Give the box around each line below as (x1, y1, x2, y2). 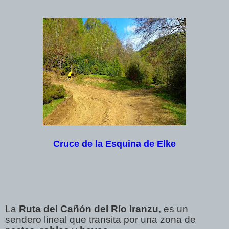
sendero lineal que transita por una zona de (5, 214, 196, 225)
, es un (158, 203, 188, 214)
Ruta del (19, 203, 58, 214)
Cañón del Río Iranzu (60, 203, 158, 214)
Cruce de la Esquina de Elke (53, 138, 176, 149)
